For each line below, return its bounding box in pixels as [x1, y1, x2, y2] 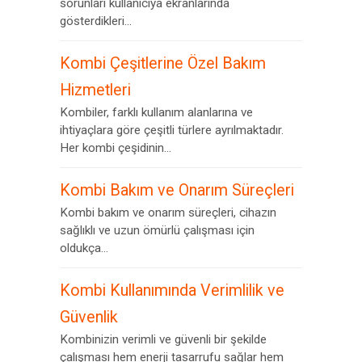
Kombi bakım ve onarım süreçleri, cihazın [60, 205, 276, 220]
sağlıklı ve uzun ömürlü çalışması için [60, 223, 255, 238]
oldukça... [60, 241, 108, 255]
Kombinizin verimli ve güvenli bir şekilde [60, 332, 267, 347]
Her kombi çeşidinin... [60, 141, 171, 155]
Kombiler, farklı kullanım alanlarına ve [60, 105, 253, 120]
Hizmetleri [60, 81, 131, 99]
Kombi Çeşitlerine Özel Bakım [60, 54, 266, 73]
